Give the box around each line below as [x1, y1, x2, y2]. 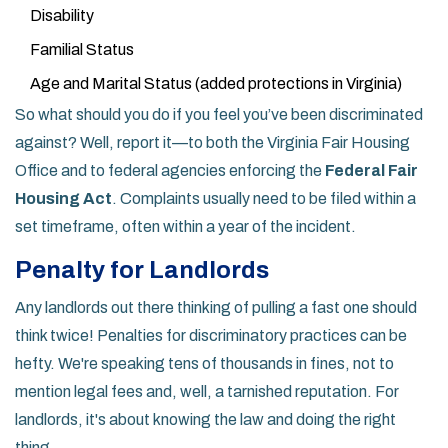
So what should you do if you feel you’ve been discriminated [15, 106, 423, 124]
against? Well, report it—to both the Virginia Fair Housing [15, 134, 410, 152]
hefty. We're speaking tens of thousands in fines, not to [15, 355, 394, 373]
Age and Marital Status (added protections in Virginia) [30, 75, 402, 93]
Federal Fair [325, 162, 418, 180]
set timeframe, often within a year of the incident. [15, 218, 356, 236]
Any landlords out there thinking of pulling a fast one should [15, 299, 417, 317]
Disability [30, 7, 94, 25]
